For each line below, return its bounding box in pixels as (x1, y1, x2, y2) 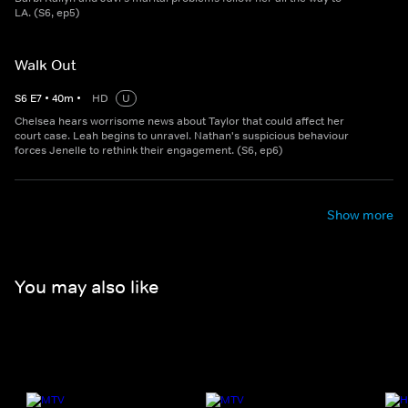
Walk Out (15, 56, 76, 75)
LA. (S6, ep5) (15, 5, 80, 21)
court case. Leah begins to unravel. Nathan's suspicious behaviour (15, 128, 349, 144)
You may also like (15, 275, 158, 298)
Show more (327, 207, 393, 224)
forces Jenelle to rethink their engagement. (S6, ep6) (15, 143, 283, 158)
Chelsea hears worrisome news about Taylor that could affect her (15, 114, 344, 129)
